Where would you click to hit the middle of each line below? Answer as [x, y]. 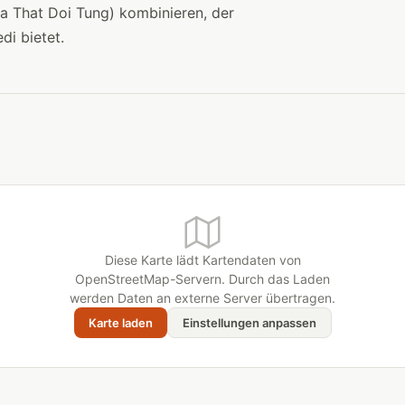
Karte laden [120, 323]
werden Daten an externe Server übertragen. [202, 298]
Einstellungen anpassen [249, 323]
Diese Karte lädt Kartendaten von [202, 260]
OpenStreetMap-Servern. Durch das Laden [202, 279]
